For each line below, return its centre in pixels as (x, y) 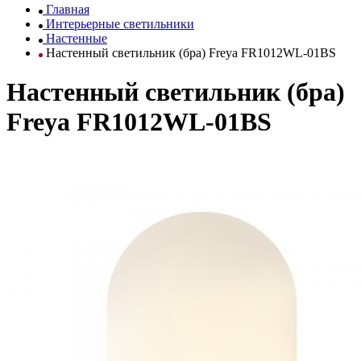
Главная (68, 9)
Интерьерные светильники (120, 24)
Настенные (77, 38)
